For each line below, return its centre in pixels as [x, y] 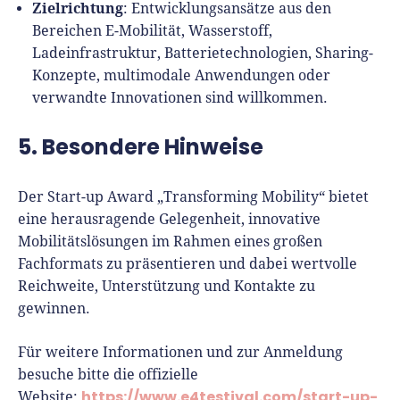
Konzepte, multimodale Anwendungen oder [181, 75]
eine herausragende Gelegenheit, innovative [169, 219]
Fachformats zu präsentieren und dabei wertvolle [187, 264]
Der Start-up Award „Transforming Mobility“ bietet [193, 197]
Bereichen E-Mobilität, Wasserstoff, [152, 31]
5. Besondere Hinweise [141, 147]
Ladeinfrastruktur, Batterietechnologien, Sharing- [203, 53]
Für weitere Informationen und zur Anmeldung [180, 352]
